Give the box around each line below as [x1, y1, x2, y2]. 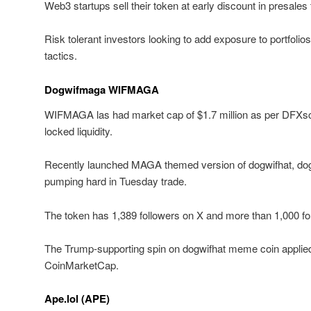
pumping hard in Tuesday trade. [44, 174, 187, 189]
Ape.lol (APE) [44, 291, 110, 307]
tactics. [44, 48, 77, 63]
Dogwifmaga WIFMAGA [44, 81, 159, 97]
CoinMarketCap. [44, 257, 119, 272]
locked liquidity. [44, 123, 112, 138]
